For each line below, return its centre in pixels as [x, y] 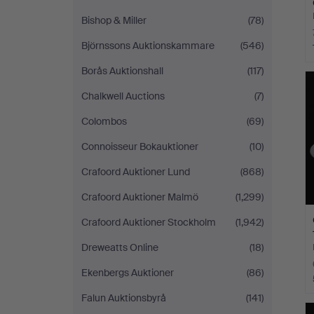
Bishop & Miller [114, 20]
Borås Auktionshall [122, 71]
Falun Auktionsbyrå [124, 298]
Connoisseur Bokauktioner [140, 146]
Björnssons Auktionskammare [148, 46]
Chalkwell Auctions [123, 96]
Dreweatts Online [120, 247]
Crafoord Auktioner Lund [136, 172]
